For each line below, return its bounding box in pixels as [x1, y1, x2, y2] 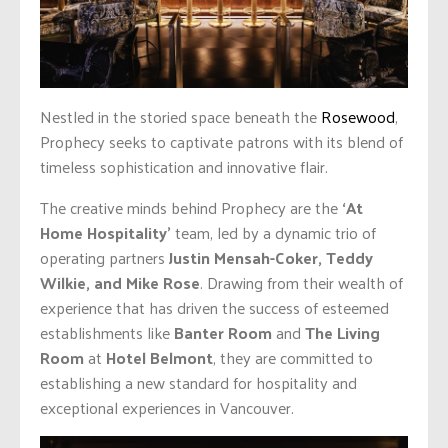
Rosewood [321, 101, 395, 131]
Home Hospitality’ [40, 217, 171, 247]
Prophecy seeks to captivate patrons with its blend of [40, 126, 403, 156]
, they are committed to [213, 342, 373, 372]
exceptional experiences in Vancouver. [40, 392, 298, 422]
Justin [169, 242, 210, 272]
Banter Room [174, 317, 272, 347]
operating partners [40, 242, 169, 272]
